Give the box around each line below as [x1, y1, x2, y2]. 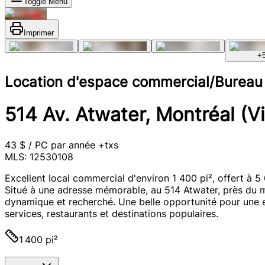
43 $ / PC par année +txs [5, 138, 118, 151]
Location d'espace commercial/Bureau [5, 73, 263, 91]
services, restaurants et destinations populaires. [5, 207, 218, 219]
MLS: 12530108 [5, 150, 73, 163]
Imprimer [24, 28, 54, 37]
